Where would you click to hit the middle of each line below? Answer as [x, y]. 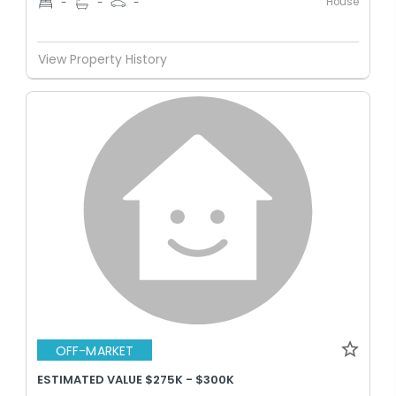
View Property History [103, 59]
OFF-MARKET [95, 350]
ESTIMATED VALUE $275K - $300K [136, 380]
